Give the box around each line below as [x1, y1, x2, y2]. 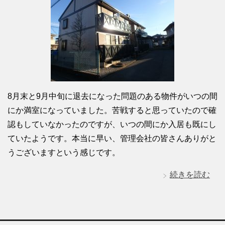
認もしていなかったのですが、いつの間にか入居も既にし [8, 120, 216, 129]
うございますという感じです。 [8, 148, 120, 157]
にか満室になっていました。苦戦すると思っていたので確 [8, 105, 216, 115]
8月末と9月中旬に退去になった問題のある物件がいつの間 [8, 91, 217, 100]
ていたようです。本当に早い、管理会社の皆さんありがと [8, 134, 216, 143]
